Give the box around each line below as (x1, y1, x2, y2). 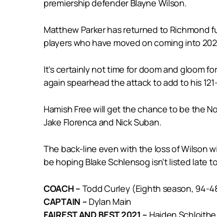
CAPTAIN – (44, 195, 87, 207)
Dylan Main (87, 195, 132, 207)
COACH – (44, 182, 82, 194)
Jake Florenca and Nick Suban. (44, 116, 162, 128)
